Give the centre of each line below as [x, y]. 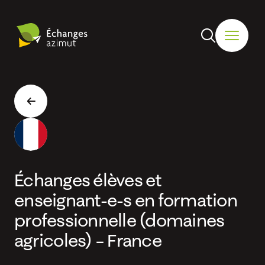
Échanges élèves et [88, 180]
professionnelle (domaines [119, 220]
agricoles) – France [88, 240]
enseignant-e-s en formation [126, 200]
